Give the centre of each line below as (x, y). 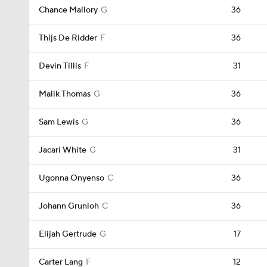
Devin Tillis (60, 66)
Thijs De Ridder (68, 38)
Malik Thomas (65, 94)
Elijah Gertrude (68, 234)
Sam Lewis (59, 122)
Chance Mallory (68, 10)
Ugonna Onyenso (72, 178)
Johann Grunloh (69, 206)
